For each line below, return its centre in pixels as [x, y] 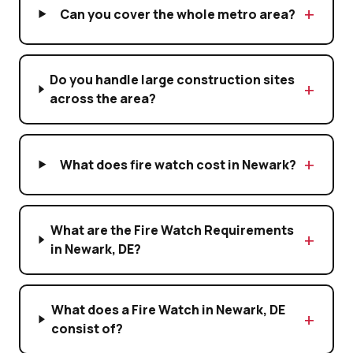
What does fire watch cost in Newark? [178, 164]
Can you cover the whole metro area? [178, 14]
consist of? [87, 329]
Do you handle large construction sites [173, 80]
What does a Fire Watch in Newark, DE [168, 310]
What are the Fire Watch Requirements [172, 230]
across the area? [103, 99]
